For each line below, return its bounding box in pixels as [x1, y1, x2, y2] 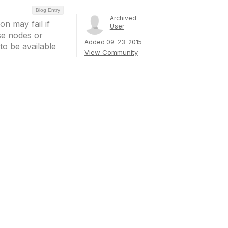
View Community [84, 48, 138, 56]
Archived [109, 14, 136, 22]
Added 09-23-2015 [84, 38, 142, 46]
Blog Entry [35, 7, 60, 13]
